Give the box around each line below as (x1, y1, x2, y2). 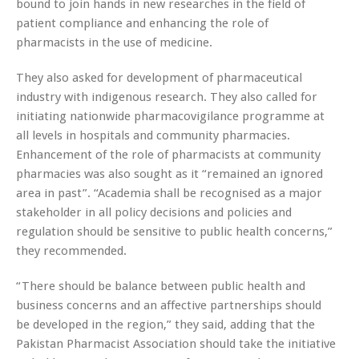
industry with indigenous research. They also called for (16, 89, 317, 104)
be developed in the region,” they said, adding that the (16, 317, 315, 332)
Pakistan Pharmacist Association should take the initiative (16, 336, 336, 351)
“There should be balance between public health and (16, 278, 305, 293)
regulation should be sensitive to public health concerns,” (16, 224, 333, 239)
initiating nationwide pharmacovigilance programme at (16, 108, 325, 123)
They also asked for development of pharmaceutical (16, 70, 302, 85)
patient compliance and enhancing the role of (16, 15, 268, 30)
